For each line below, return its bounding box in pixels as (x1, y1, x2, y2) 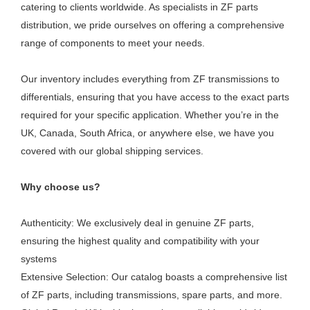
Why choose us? (21, 181, 100, 192)
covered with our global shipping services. (21, 145, 203, 156)
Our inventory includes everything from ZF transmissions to (21, 73, 280, 84)
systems (21, 253, 57, 264)
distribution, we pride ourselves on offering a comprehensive (21, 19, 284, 30)
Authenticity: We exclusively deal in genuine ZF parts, (21, 217, 254, 228)
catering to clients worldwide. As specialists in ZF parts (21, 1, 258, 12)
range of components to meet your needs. (21, 37, 205, 48)
